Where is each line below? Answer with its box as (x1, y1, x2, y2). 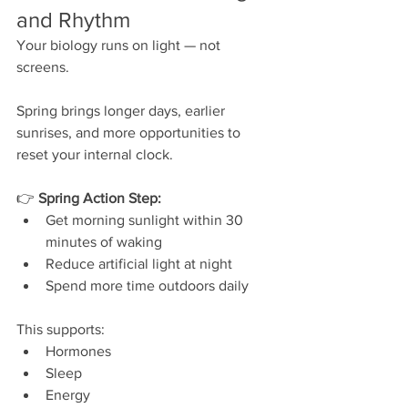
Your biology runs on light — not (16, 36, 224, 53)
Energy (46, 386, 90, 403)
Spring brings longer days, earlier (16, 102, 229, 118)
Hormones (46, 342, 111, 359)
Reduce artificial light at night (46, 255, 232, 271)
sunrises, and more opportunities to (16, 124, 244, 140)
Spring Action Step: (38, 189, 161, 206)
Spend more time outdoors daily (46, 277, 249, 293)
